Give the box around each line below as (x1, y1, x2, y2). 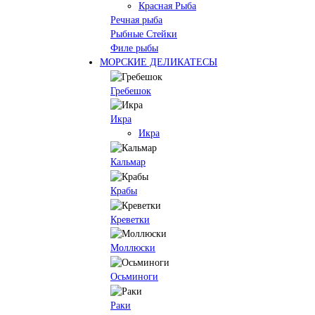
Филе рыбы (110, 42, 158, 53)
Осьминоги (110, 271, 158, 283)
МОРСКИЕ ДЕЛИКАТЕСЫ (100, 56, 217, 67)
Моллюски (110, 243, 155, 254)
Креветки (110, 214, 150, 225)
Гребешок (110, 85, 151, 96)
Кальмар (110, 157, 146, 168)
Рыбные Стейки (110, 28, 177, 39)
